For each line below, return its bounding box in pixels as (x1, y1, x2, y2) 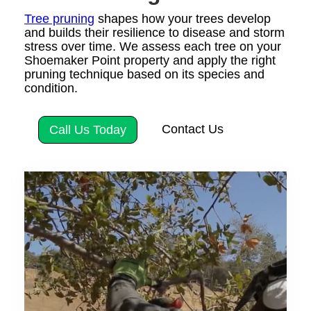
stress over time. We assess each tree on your (24, 39, 281, 53)
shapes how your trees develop (94, 11, 271, 26)
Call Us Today (49, 122, 126, 137)
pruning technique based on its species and (24, 67, 264, 81)
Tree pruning (24, 11, 94, 26)
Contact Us (162, 121, 224, 136)
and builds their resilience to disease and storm (24, 25, 285, 40)
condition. (24, 81, 78, 95)
